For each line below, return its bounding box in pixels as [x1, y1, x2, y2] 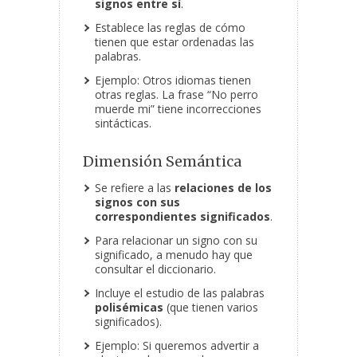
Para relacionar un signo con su [95, 233, 257, 249]
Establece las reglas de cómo [95, 20, 245, 36]
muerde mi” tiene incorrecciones [95, 101, 261, 117]
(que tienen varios [163, 300, 258, 316]
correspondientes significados [95, 209, 270, 225]
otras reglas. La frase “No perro [95, 87, 258, 103]
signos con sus [95, 194, 180, 210]
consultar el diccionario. [95, 261, 216, 277]
